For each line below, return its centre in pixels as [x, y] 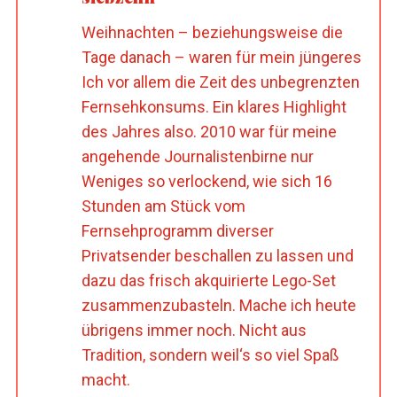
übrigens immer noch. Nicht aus [194, 330]
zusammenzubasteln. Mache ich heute [218, 305]
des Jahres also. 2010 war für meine [209, 131]
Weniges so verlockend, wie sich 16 [206, 181]
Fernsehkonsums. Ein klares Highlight [214, 106]
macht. [105, 379]
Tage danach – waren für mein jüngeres [221, 57]
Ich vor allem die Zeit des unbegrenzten [220, 82]
